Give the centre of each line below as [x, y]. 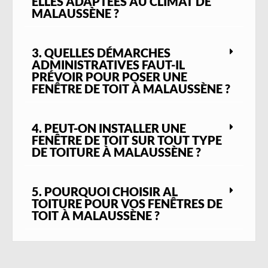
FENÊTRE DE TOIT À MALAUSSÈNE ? [131, 89]
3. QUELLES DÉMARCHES [101, 53]
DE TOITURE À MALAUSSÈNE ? [116, 152]
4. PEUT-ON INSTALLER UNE [109, 128]
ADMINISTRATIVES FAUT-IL [108, 65]
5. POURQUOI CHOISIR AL [105, 192]
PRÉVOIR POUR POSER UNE [109, 77]
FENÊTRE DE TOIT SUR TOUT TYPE [127, 140]
